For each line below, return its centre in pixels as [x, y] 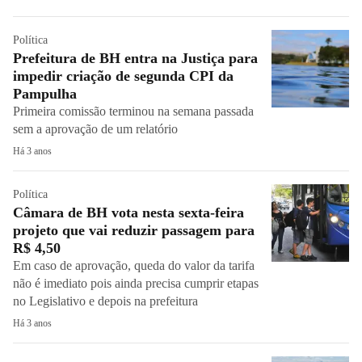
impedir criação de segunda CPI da [123, 76]
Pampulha [45, 94]
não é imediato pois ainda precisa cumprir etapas [136, 283]
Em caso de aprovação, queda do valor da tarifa [134, 265]
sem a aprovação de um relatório [95, 129]
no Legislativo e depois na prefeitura [105, 301]
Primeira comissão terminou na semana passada [133, 111]
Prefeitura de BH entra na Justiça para [135, 58]
